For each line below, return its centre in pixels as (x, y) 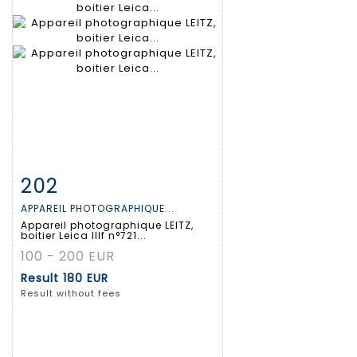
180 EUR (86, 279)
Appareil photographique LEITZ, (107, 226)
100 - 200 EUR (68, 257)
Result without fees (71, 294)
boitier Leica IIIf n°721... (84, 236)
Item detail (71, 183)
